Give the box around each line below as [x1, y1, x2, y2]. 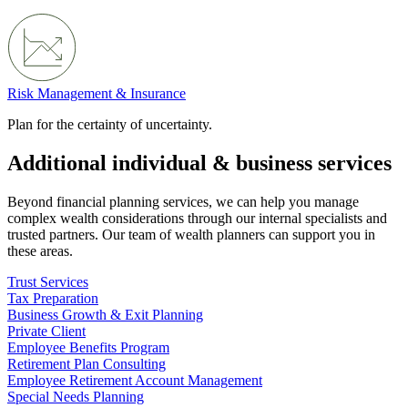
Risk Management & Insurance [7, 85, 186, 101]
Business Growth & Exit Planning [7, 306, 203, 322]
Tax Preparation [7, 290, 98, 306]
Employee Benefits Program [7, 339, 169, 355]
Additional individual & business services [7, 150, 392, 175]
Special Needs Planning [7, 388, 144, 404]
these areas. [7, 242, 73, 259]
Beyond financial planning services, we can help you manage [7, 193, 359, 209]
